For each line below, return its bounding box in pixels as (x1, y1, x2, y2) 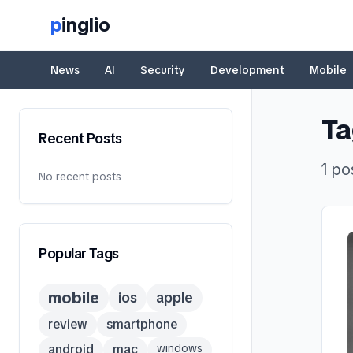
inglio (61, 13, 110, 37)
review (48, 316, 87, 333)
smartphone (106, 316, 177, 333)
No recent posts (39, 169, 121, 184)
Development (210, 63, 284, 77)
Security (140, 63, 185, 77)
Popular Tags (39, 244, 119, 262)
